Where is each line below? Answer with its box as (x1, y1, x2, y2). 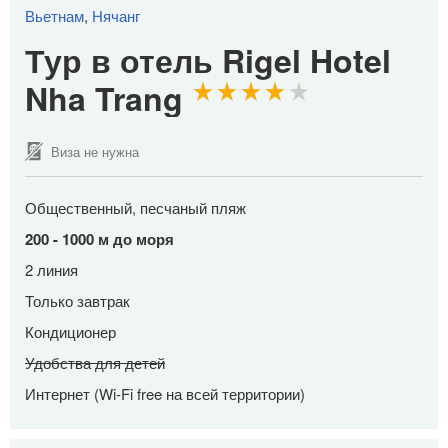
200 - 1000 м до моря (25, 228, 174, 251)
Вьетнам (25, 5, 84, 27)
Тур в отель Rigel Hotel (25, 37, 391, 84)
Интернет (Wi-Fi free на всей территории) (25, 383, 305, 405)
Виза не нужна (51, 141, 139, 161)
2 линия (25, 259, 78, 281)
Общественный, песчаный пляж (25, 197, 246, 219)
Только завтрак (25, 290, 130, 312)
